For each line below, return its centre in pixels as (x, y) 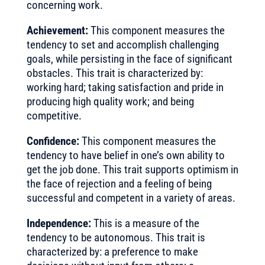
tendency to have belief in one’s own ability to (125, 155)
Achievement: (58, 30)
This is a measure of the (146, 223)
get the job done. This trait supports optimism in (132, 169)
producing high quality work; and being (110, 101)
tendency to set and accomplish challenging (122, 45)
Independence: (60, 223)
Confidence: (54, 141)
